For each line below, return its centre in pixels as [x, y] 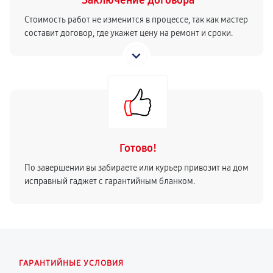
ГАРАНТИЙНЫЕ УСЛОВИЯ [71, 263]
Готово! [138, 148]
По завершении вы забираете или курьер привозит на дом [136, 168]
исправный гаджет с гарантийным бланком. [110, 181]
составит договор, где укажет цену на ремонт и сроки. [129, 33]
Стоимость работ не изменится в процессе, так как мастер [136, 20]
